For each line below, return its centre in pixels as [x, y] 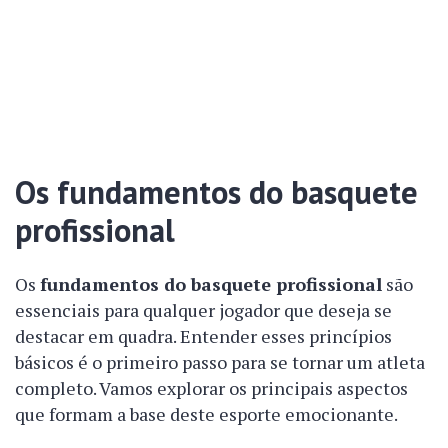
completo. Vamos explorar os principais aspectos [211, 388]
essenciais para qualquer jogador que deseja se [203, 310]
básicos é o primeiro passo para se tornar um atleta [220, 362]
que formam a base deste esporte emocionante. [206, 414]
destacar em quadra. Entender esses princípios [203, 336]
